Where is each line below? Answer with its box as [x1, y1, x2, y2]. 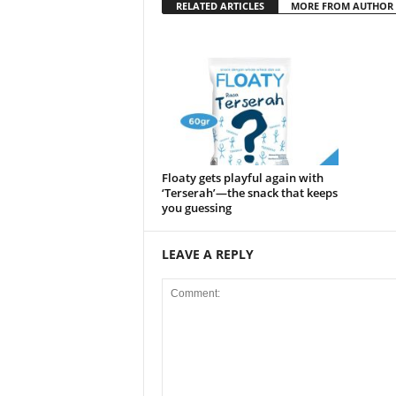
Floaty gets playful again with [161, 170, 324, 186]
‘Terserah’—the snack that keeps [161, 185, 338, 201]
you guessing [161, 200, 232, 216]
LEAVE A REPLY [161, 246, 254, 263]
